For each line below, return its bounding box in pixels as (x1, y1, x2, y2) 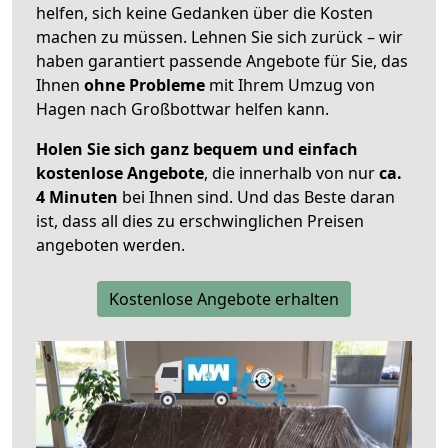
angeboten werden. (36, 234, 185, 257)
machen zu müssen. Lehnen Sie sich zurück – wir (36, 26, 403, 49)
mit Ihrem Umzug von (205, 74, 375, 97)
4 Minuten (36, 186, 118, 209)
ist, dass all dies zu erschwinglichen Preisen (36, 210, 364, 233)
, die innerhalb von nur (204, 162, 379, 185)
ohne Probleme (84, 74, 205, 97)
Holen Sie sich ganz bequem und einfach (36, 138, 358, 161)
